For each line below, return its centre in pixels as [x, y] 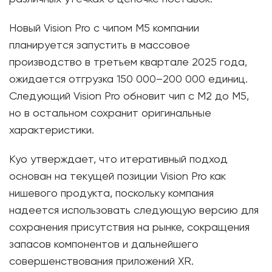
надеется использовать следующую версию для [134, 211]
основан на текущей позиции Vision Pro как [117, 177]
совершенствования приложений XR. [101, 262]
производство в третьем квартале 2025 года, [128, 63]
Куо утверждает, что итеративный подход [118, 160]
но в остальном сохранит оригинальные [110, 114]
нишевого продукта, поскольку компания [111, 194]
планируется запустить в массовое [100, 46]
